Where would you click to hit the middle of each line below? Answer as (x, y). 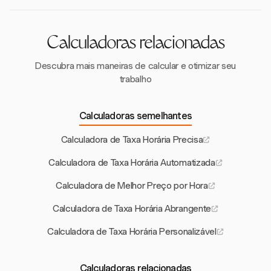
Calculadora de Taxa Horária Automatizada (132, 163)
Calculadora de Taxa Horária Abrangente (132, 209)
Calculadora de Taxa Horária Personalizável (132, 232)
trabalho (135, 80)
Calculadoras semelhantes (135, 116)
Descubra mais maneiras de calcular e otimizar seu (135, 66)
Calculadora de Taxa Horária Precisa (132, 140)
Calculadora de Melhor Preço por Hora (132, 186)
